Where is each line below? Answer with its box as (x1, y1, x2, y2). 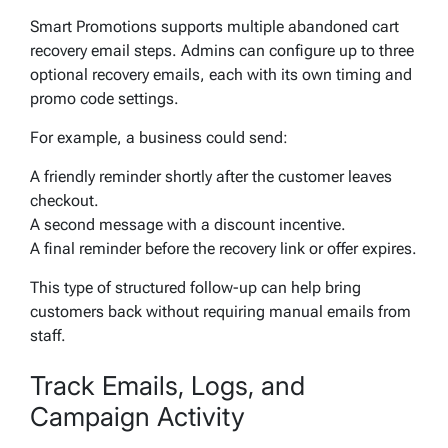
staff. (30, 326, 66, 346)
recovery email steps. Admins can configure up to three (30, 41, 414, 61)
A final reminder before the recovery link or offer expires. (30, 239, 417, 259)
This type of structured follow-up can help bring (30, 278, 361, 298)
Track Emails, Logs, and (30, 369, 305, 401)
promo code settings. (30, 89, 179, 109)
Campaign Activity (30, 400, 245, 432)
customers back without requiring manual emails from (30, 302, 411, 322)
